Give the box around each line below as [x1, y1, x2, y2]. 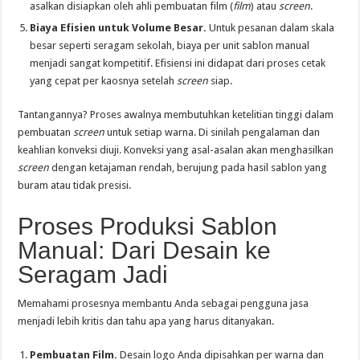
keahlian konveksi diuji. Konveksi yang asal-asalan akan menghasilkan [18, 143, 334, 156]
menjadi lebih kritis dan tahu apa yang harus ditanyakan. [18, 314, 275, 327]
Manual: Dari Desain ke [18, 236, 272, 264]
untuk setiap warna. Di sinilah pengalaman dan [104, 125, 321, 138]
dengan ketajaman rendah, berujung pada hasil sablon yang [49, 161, 328, 174]
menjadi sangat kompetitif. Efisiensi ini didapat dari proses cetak [30, 56, 326, 69]
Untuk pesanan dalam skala [207, 21, 335, 34]
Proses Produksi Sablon [18, 212, 278, 239]
